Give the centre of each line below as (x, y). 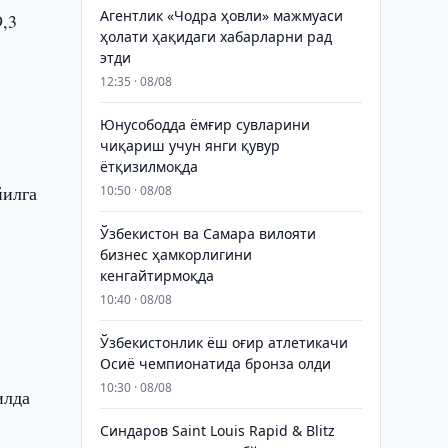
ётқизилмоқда (148, 166)
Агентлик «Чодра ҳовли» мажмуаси (221, 15)
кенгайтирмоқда (156, 275)
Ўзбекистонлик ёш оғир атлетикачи (223, 342)
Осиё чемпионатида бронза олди (215, 363)
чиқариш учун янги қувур (189, 145)
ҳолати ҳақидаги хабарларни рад (215, 36)
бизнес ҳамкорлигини (175, 254)
